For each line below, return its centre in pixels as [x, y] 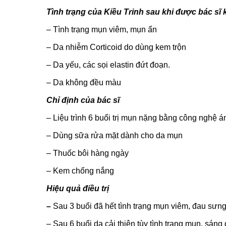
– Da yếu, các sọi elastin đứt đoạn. [108, 65]
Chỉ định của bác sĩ [83, 100]
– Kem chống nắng [80, 171]
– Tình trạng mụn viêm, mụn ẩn [102, 29]
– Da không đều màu [84, 82]
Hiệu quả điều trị [78, 188]
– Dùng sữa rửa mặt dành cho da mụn [115, 135]
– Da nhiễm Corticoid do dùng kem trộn [116, 47]
